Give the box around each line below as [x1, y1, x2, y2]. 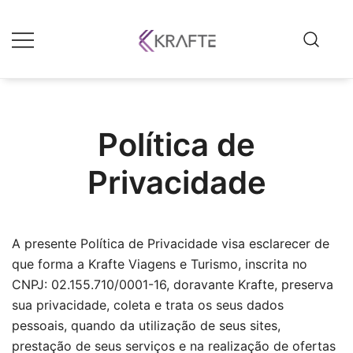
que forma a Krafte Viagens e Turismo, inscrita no [12, 256, 307, 272]
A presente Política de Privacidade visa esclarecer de [12, 236, 329, 251]
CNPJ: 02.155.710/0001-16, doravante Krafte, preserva [12, 277, 333, 292]
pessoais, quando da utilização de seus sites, [12, 318, 281, 333]
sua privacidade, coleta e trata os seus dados [12, 297, 284, 313]
